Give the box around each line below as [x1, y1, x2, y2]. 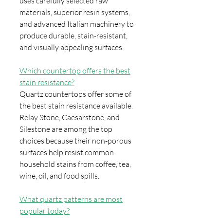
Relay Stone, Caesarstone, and [19, 112, 120, 122]
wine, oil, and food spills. [19, 171, 99, 181]
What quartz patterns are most [19, 194, 123, 204]
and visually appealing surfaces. [19, 42, 124, 52]
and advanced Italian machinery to [19, 19, 134, 29]
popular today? [19, 206, 70, 216]
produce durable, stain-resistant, [19, 31, 127, 40]
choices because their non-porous [19, 136, 131, 145]
